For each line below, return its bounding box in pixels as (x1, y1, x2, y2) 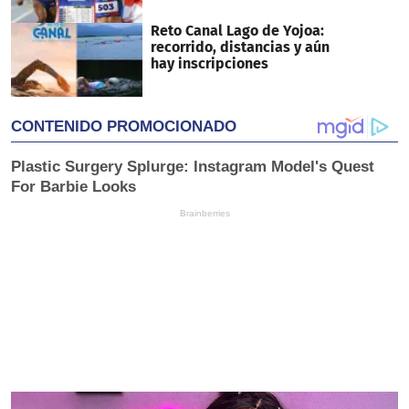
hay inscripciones (150, 55, 268, 73)
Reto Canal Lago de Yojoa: (150, 22, 324, 40)
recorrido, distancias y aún (150, 38, 330, 57)
